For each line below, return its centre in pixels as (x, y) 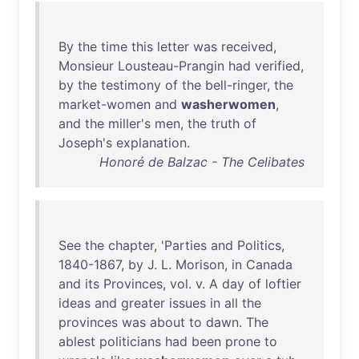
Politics (259, 245)
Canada (269, 264)
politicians (130, 341)
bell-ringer (236, 85)
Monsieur (86, 66)
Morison (200, 264)
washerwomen (228, 104)
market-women (105, 104)
